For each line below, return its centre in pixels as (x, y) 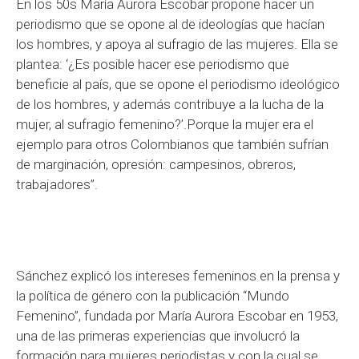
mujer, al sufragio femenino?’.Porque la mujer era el (165, 124)
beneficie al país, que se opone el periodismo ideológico (178, 84)
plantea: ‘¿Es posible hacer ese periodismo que (153, 64)
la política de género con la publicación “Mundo (153, 295)
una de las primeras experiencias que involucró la (158, 335)
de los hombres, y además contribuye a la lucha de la (170, 104)
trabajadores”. (57, 184)
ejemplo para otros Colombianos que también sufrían (172, 144)
